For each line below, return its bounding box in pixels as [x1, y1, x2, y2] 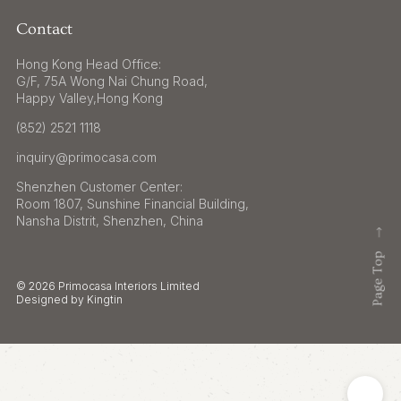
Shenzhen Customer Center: [15, 178, 183, 194]
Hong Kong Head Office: [15, 55, 161, 72]
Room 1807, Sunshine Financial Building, [15, 195, 249, 211]
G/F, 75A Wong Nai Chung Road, [15, 73, 208, 89]
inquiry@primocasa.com [15, 149, 157, 165]
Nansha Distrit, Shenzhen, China [15, 212, 203, 228]
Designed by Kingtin [15, 292, 123, 306]
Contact [15, 19, 73, 38]
